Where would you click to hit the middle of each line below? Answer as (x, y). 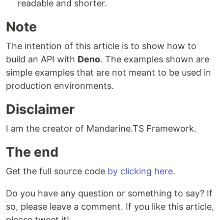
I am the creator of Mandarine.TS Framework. (101, 128)
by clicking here (140, 171)
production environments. (60, 86)
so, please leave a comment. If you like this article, (110, 206)
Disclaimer (40, 109)
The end (32, 152)
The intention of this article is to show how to (101, 46)
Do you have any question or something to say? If (109, 193)
